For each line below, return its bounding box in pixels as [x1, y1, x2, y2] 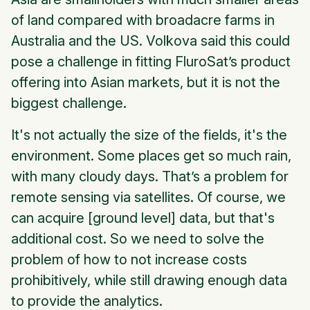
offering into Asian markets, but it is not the [11, 74, 280, 91]
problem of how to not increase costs [11, 251, 247, 268]
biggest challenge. [11, 95, 127, 112]
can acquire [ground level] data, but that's [11, 210, 275, 227]
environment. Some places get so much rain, [11, 147, 291, 165]
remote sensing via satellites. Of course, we [11, 189, 286, 206]
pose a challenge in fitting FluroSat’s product [11, 53, 291, 71]
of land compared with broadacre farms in [11, 12, 275, 29]
